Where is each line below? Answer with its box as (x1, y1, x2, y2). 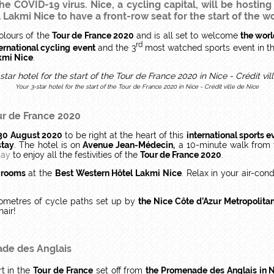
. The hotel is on (14, 139, 81, 150)
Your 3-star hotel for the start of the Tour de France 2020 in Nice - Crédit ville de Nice (15, 83, 259, 90)
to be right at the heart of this (62, 130, 187, 140)
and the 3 (95, 42, 136, 53)
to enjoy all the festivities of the (10, 149, 140, 160)
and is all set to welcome (133, 31, 241, 41)
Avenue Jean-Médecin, (80, 139, 176, 150)
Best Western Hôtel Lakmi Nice (54, 168, 182, 178)
